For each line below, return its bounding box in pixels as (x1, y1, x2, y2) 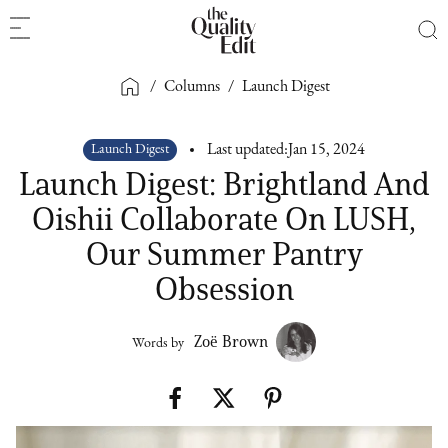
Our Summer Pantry (85, 234, 363, 273)
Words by (132, 336, 184, 351)
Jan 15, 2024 (288, 142, 365, 158)
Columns (164, 78, 220, 95)
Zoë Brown (194, 332, 268, 351)
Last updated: (207, 142, 288, 158)
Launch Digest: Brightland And (18, 164, 430, 203)
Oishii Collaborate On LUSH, (32, 199, 416, 238)
